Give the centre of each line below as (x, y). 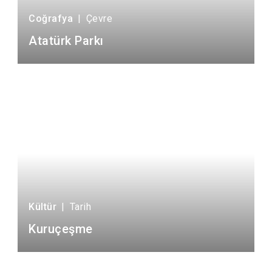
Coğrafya (51, 19)
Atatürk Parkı (66, 41)
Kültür (42, 207)
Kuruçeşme (61, 229)
